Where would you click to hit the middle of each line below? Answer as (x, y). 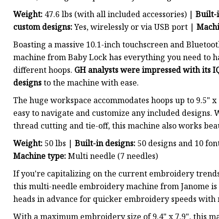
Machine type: (41, 156)
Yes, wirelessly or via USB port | (134, 27)
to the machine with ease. (90, 83)
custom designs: (43, 27)
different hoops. (44, 70)
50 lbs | (60, 143)
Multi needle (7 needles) (113, 156)
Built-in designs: (105, 143)
